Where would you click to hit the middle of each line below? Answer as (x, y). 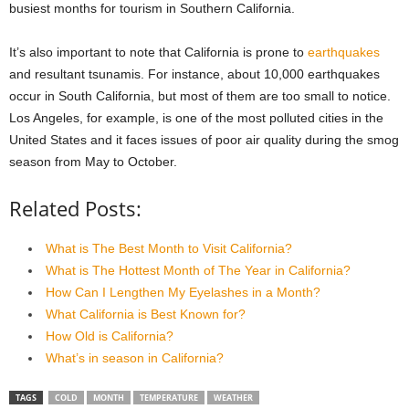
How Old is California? (110, 336)
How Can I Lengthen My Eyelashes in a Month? (183, 293)
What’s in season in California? (135, 358)
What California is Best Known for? (146, 315)
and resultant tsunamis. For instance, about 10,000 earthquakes (194, 74)
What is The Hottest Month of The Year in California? (198, 271)
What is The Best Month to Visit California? (169, 249)
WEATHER (233, 398)
